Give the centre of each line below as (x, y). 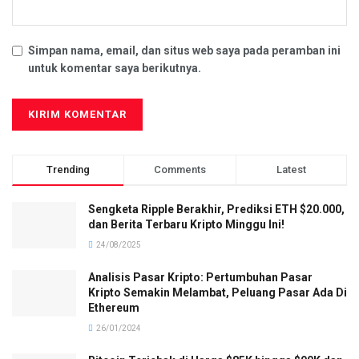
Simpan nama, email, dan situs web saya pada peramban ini (184, 51)
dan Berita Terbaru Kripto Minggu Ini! (186, 225)
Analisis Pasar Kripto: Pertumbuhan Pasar (200, 278)
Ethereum (114, 308)
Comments (179, 170)
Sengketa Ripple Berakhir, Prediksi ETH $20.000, (216, 210)
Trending (69, 170)
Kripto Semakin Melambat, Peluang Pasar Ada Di (218, 293)
